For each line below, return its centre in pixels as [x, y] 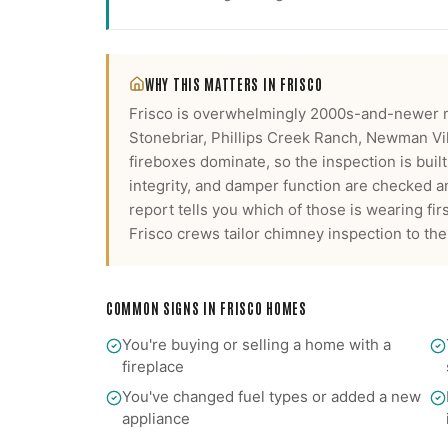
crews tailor [216, 233]
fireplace [153, 366]
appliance [156, 418]
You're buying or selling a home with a [256, 344]
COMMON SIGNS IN [163, 308]
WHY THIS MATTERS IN [212, 84]
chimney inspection [333, 233]
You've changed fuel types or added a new [271, 396]
